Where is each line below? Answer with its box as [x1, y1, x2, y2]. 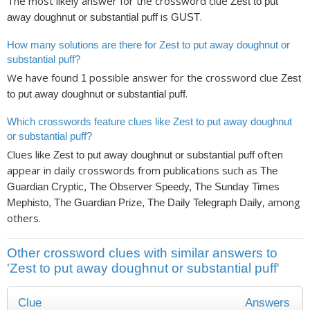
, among [262, 195, 300, 210]
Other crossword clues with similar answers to [7, 245, 277, 260]
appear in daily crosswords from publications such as [7, 163, 260, 178]
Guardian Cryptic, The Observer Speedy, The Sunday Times [7, 181, 280, 193]
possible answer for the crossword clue [86, 71, 281, 85]
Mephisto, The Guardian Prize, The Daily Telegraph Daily [7, 197, 262, 209]
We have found [7, 71, 81, 85]
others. [7, 211, 41, 226]
